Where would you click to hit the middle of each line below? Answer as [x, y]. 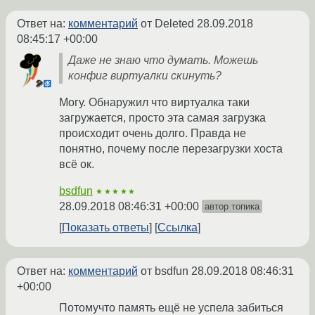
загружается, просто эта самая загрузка [162, 118]
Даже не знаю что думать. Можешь [163, 60]
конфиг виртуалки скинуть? [145, 76]
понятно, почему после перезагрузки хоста [171, 149]
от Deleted [167, 24]
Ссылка [178, 228]
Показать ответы [105, 228]
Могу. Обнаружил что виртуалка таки [154, 103]
